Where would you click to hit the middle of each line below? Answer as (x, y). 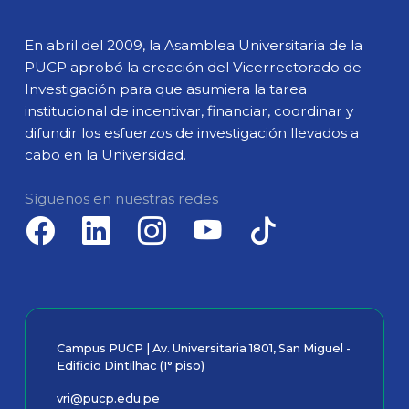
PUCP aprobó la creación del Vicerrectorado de (194, 68)
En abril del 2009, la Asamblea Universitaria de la (194, 46)
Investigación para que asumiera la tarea (166, 89)
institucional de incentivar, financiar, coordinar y (189, 111)
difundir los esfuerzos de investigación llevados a (192, 133)
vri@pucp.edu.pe (109, 399)
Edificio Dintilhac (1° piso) (131, 366)
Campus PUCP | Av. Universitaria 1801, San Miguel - (204, 348)
